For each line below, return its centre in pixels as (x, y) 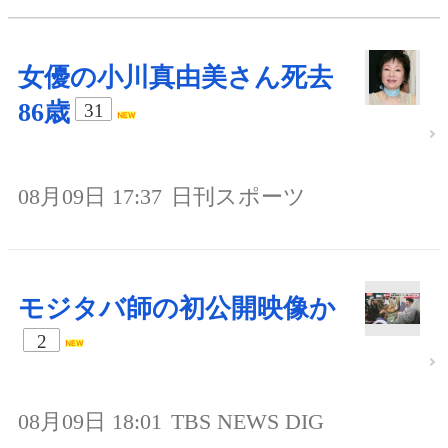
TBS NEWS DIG (247, 422)
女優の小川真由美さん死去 (175, 77)
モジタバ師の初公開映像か (177, 308)
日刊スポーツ (238, 196)
